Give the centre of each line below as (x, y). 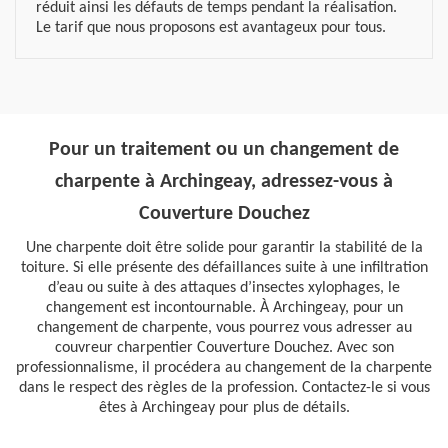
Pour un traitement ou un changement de (224, 150)
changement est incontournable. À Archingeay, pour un (224, 308)
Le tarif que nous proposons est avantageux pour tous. (211, 28)
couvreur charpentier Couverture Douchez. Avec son (224, 348)
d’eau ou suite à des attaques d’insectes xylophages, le (224, 288)
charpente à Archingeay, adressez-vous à (224, 182)
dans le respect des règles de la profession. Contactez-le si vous (224, 388)
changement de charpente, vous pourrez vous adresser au (224, 328)
